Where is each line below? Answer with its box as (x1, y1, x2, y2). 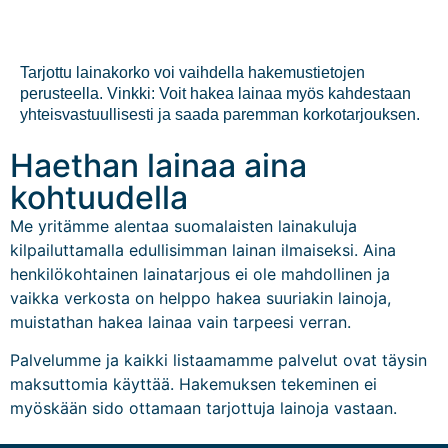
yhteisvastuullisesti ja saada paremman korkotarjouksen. (20, 106, 420, 124)
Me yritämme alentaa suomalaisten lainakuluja (10, 215, 357, 236)
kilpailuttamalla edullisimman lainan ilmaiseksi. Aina (10, 239, 396, 260)
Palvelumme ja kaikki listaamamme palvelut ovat (10, 349, 382, 370)
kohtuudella (10, 177, 188, 217)
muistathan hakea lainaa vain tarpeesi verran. (10, 311, 351, 332)
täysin (382, 349, 427, 370)
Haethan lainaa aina (10, 145, 307, 185)
